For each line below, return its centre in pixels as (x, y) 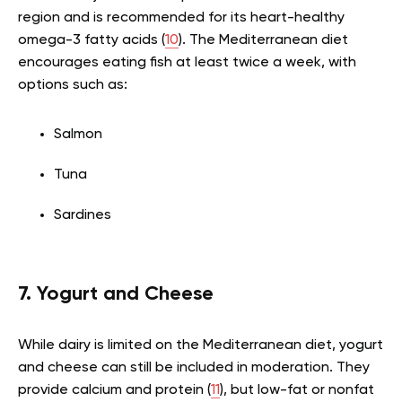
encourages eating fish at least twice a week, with (187, 62)
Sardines (83, 215)
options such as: (73, 85)
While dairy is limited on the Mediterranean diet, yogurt (201, 345)
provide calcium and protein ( (114, 390)
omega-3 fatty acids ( (92, 40)
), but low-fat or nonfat (297, 390)
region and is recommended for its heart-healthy (181, 17)
